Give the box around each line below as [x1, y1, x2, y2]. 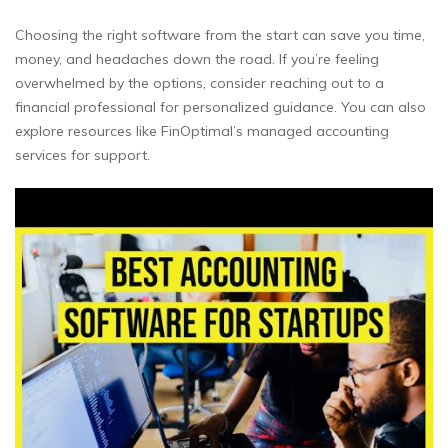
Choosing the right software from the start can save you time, [15, 26, 425, 45]
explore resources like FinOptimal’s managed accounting [15, 122, 389, 141]
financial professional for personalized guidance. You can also [15, 98, 426, 117]
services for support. [15, 146, 150, 165]
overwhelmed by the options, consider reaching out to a [15, 74, 384, 93]
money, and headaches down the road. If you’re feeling [15, 50, 379, 69]
